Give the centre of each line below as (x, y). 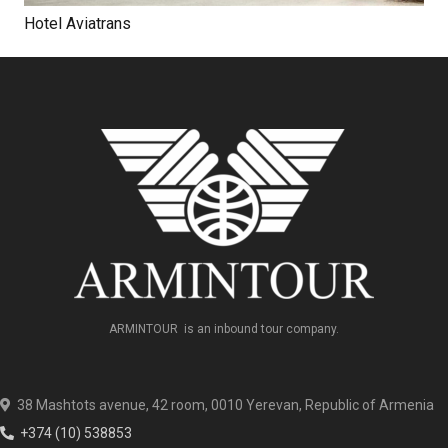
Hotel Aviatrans (77, 23)
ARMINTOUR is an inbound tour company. (224, 328)
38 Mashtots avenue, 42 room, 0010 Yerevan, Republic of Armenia (225, 404)
